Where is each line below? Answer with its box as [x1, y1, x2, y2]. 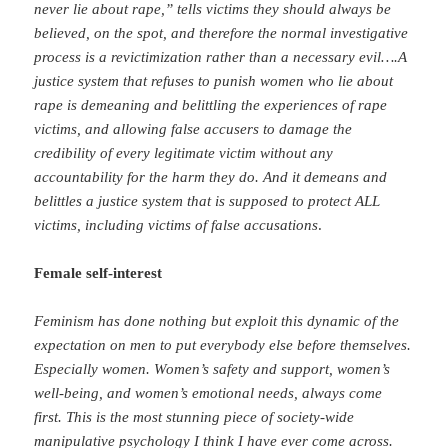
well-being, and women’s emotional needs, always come [34, 385, 383, 402]
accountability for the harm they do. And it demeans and [34, 169, 388, 186]
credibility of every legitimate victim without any [34, 145, 334, 162]
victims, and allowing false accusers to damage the [34, 121, 353, 138]
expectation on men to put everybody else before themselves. [34, 337, 412, 354]
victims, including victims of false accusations [34, 217, 319, 234]
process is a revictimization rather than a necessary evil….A [34, 49, 408, 66]
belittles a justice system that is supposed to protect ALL [34, 193, 381, 210]
